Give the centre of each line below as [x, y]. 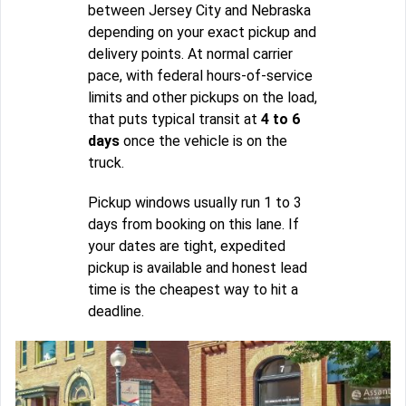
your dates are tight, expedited [187, 246]
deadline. [116, 312]
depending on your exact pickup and [202, 33]
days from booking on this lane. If [193, 225]
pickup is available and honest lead [198, 268]
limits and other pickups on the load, [203, 98]
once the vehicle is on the [203, 141]
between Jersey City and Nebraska [199, 11]
